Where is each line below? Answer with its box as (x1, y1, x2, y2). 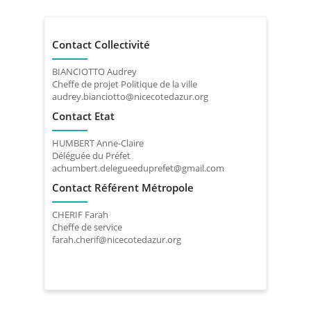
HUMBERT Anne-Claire (52, 137, 144, 150)
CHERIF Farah (52, 208, 108, 221)
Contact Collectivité (52, 37, 150, 52)
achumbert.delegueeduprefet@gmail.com (52, 162, 224, 175)
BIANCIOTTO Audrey (52, 65, 137, 78)
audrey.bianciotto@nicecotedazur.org (52, 90, 208, 103)
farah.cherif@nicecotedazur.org (52, 233, 181, 246)
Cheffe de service (52, 221, 122, 234)
